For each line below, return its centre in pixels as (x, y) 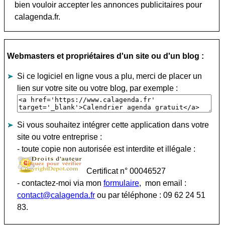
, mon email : (163, 183)
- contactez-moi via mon (60, 183)
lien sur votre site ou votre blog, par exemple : (97, 88)
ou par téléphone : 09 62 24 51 (150, 195)
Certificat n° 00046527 (124, 171)
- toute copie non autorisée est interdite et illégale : (108, 149)
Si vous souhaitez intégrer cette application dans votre (113, 125)
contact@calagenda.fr (56, 195)
